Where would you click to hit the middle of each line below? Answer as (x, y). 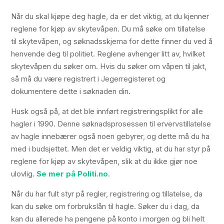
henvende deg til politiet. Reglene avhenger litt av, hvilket (108, 54)
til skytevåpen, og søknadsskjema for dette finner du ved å (112, 41)
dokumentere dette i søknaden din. (71, 91)
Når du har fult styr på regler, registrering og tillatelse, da (107, 194)
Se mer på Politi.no (72, 174)
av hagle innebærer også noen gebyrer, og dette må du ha (110, 136)
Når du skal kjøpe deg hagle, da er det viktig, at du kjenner (110, 16)
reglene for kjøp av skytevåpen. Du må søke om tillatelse (108, 29)
